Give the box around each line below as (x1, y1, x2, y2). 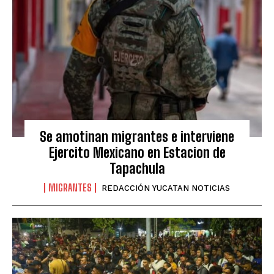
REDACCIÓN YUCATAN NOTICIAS (102, 183, 230, 193)
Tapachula (109, 160, 165, 177)
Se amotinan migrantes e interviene (40, 128, 234, 146)
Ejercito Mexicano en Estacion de (48, 144, 226, 161)
